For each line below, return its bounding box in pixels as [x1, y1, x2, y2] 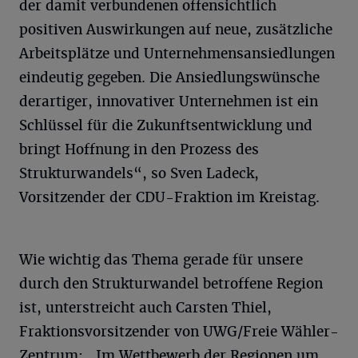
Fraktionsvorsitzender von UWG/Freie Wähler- [19, 322, 339, 340]
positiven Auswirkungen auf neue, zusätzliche [19, 20, 332, 38]
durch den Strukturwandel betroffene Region [19, 274, 323, 292]
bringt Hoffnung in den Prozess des [19, 140, 259, 158]
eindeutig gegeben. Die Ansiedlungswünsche [19, 68, 320, 86]
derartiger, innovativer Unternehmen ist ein [19, 92, 318, 110]
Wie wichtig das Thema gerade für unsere [19, 250, 303, 268]
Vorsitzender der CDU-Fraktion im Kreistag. [19, 188, 320, 206]
